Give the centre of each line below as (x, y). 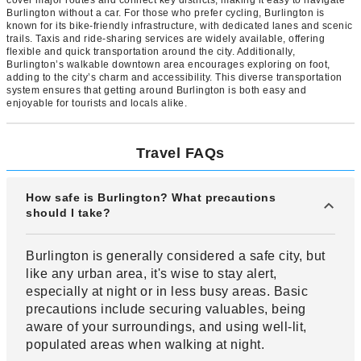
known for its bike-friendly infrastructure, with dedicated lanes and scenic (180, 26)
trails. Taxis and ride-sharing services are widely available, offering (166, 39)
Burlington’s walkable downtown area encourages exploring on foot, (168, 65)
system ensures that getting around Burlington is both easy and (156, 91)
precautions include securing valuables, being (166, 309)
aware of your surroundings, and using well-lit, (166, 327)
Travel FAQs (180, 154)
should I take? (68, 213)
